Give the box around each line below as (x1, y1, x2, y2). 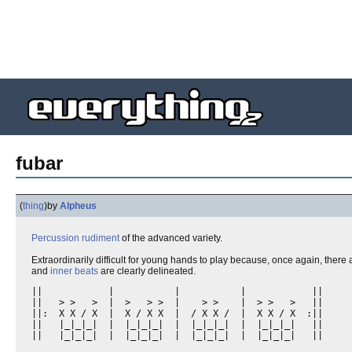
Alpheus (60, 200, 97, 211)
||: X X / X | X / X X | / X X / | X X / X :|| (31, 308, 323, 319)
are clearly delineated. (98, 266, 196, 277)
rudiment (82, 233, 119, 244)
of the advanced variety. (119, 233, 222, 244)
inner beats (50, 266, 98, 277)
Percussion (31, 233, 79, 244)
